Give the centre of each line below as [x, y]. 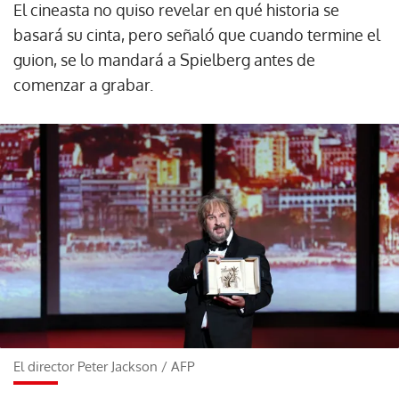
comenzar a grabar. [83, 85]
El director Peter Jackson [85, 366]
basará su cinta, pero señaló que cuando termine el [197, 35]
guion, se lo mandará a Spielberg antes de [164, 60]
